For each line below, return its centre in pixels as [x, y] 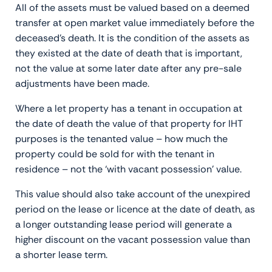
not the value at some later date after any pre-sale [128, 68]
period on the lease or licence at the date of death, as [135, 209]
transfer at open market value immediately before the [135, 22]
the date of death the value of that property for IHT [129, 123]
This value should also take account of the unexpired [133, 194]
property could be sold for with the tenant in [115, 154]
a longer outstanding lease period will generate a [124, 224]
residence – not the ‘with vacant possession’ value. [128, 169]
